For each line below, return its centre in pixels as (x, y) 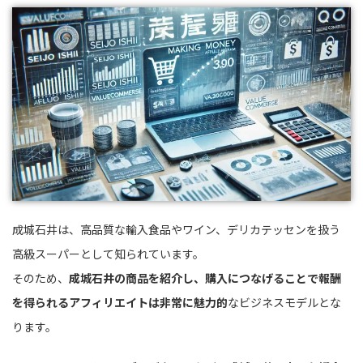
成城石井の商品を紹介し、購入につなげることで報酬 (205, 278)
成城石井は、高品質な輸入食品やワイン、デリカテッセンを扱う (176, 229)
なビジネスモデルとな (284, 302)
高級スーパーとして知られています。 (108, 253)
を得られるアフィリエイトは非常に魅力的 (120, 302)
